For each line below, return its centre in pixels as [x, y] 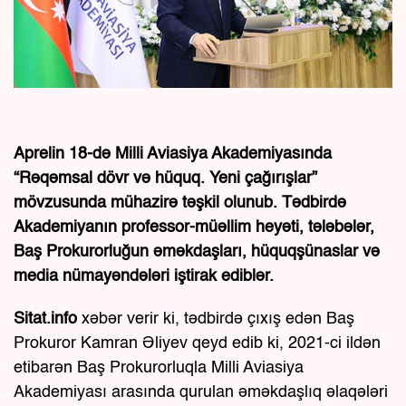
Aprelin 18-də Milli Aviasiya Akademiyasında [173, 155]
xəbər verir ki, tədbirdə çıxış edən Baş [218, 319]
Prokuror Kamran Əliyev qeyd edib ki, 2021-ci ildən [197, 344]
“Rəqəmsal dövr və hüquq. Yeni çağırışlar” [165, 179]
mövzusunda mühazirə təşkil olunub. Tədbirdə [180, 203]
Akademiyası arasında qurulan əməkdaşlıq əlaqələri [201, 393]
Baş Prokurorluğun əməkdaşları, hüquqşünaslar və [197, 252]
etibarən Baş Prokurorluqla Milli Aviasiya [159, 368]
